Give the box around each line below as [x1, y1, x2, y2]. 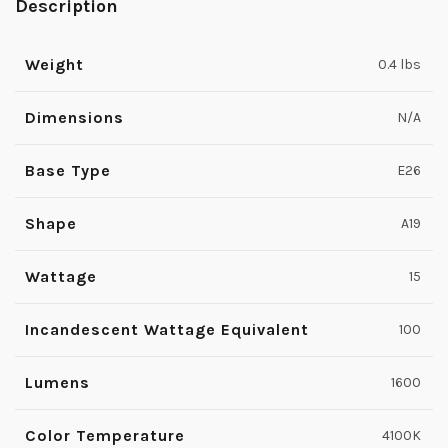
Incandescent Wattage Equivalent [25, 319, 309, 339]
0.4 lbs [378, 55, 421, 73]
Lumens [25, 372, 90, 392]
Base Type [25, 160, 111, 180]
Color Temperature [25, 425, 185, 445]
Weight [25, 54, 84, 74]
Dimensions [25, 107, 124, 127]
